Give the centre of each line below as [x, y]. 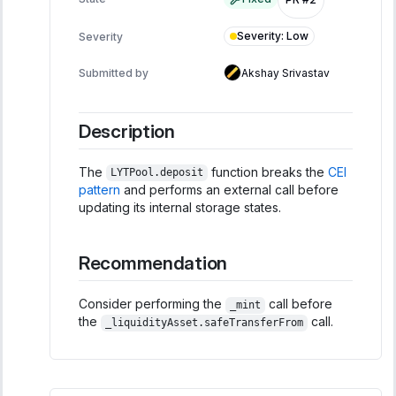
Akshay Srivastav [286, 72]
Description [127, 131]
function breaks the [267, 171]
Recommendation [153, 263]
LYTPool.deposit [156, 173]
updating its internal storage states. [180, 207]
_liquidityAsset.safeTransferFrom [204, 323]
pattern [99, 189]
